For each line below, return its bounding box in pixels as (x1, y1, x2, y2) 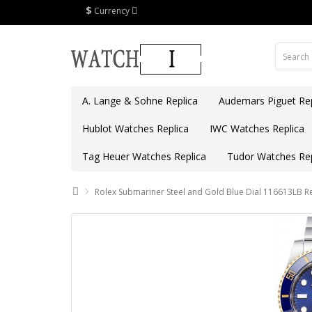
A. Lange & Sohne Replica (82, 94, 198, 107)
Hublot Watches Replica (82, 122, 189, 135)
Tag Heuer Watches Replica (82, 150, 206, 163)
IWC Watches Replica (210, 122, 304, 135)
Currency (94, 5, 130, 17)
